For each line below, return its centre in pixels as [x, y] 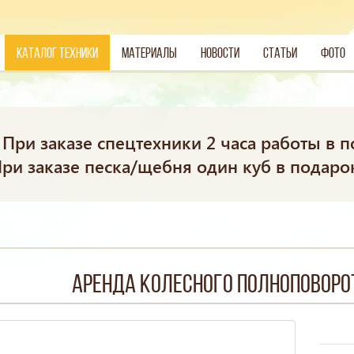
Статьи [280, 54]
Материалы [149, 54]
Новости [220, 54]
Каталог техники [57, 54]
